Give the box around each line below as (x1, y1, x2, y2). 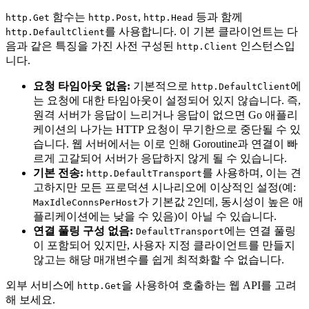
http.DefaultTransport (86, 168, 202, 179)
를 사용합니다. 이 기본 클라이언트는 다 (105, 25, 298, 37)
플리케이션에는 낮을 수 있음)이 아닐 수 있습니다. (33, 210, 277, 222)
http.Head (143, 12, 193, 23)
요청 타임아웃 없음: (33, 79, 130, 92)
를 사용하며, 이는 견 (202, 166, 301, 179)
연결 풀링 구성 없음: (33, 224, 133, 237)
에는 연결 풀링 (224, 224, 296, 237)
